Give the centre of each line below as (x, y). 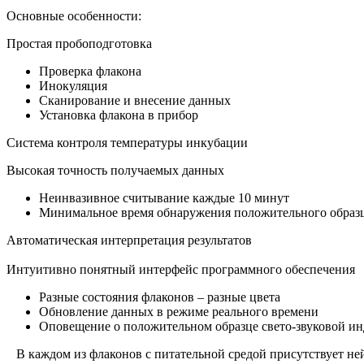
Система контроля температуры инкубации (127, 142)
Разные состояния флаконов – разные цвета (160, 297)
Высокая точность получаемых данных (115, 170)
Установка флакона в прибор (119, 115)
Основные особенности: (74, 15)
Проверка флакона (90, 71)
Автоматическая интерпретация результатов (129, 240)
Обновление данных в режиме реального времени (179, 311)
